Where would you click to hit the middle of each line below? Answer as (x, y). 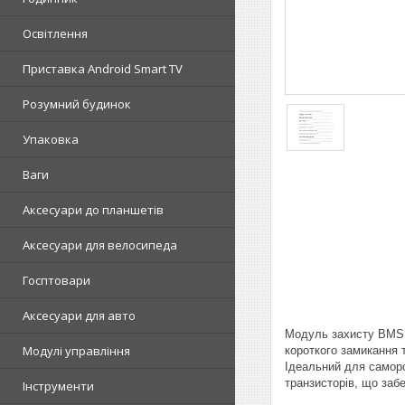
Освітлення (55, 33)
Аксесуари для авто (79, 316)
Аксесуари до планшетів (93, 210)
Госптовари (57, 280)
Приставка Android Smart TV (103, 69)
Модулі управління (76, 351)
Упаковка (51, 139)
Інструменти (58, 386)
